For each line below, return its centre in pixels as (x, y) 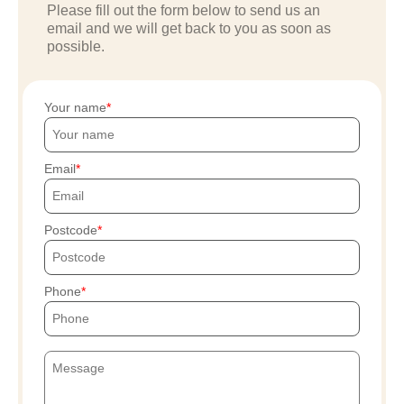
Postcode (71, 230)
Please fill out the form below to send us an (184, 10)
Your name (75, 107)
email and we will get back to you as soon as (189, 28)
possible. (76, 46)
